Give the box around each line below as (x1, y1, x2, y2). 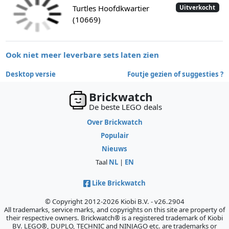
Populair (100, 130, 129, 140)
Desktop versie (6, 70, 56, 79)
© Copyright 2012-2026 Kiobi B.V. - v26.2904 (44, 196, 185, 206)
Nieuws (102, 144, 127, 153)
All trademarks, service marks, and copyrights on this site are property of (4, 204, 225, 214)
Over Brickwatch (86, 117, 143, 127)
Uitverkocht (179, 4, 216, 12)
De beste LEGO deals (89, 101, 163, 112)
